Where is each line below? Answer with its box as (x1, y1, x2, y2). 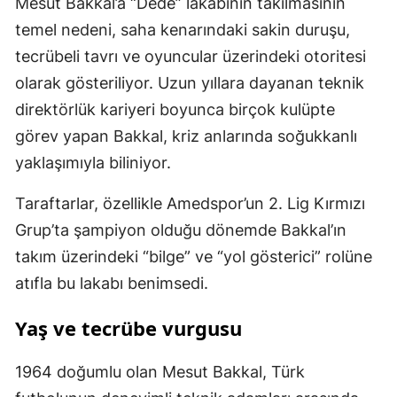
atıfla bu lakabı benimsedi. (15, 274, 208, 293)
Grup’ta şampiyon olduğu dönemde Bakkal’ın (15, 221, 346, 240)
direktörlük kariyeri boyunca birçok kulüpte (15, 100, 335, 120)
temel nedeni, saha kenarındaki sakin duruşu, (15, 20, 350, 40)
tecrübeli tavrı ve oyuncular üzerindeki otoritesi (15, 47, 366, 66)
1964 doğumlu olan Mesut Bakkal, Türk (15, 362, 305, 382)
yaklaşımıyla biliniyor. (15, 153, 171, 173)
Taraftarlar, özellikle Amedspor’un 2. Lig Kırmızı (15, 194, 365, 214)
